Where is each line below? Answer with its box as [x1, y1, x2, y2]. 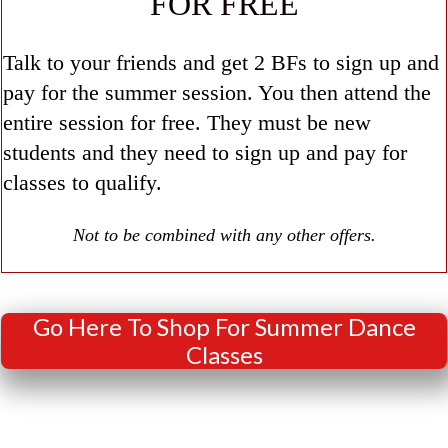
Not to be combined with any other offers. [72, 225, 376, 246]
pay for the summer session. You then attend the [3, 80, 431, 106]
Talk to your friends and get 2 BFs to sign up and [3, 50, 439, 76]
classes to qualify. [3, 170, 168, 196]
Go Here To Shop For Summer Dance [32, 312, 416, 342]
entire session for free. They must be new [3, 110, 371, 136]
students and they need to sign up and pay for [3, 140, 407, 166]
